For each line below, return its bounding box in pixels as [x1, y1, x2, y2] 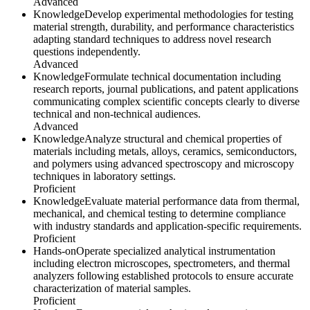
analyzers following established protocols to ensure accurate [33, 269, 293, 282]
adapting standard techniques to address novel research [33, 33, 271, 45]
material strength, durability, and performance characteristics [33, 20, 294, 33]
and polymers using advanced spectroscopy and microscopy [33, 157, 294, 170]
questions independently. [33, 45, 140, 57]
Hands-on [33, 244, 76, 257]
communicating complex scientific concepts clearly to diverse [33, 95, 300, 107]
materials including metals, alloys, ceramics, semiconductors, [33, 145, 297, 157]
